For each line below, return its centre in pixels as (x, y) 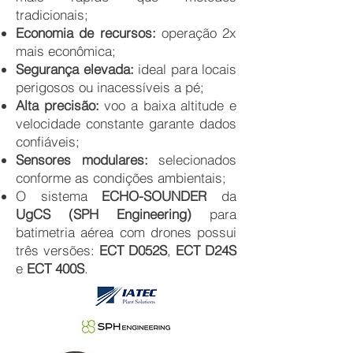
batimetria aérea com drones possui (126, 232)
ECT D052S (133, 251)
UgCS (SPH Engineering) (104, 214)
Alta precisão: (58, 106)
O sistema (59, 196)
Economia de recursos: (86, 33)
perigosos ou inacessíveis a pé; (110, 87)
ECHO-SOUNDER (154, 196)
